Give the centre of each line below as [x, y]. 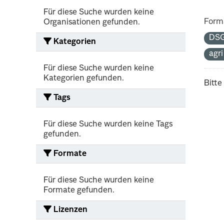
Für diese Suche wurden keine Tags [108, 124]
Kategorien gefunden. [84, 78]
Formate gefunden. [79, 190]
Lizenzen [69, 210]
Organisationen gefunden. [92, 22]
